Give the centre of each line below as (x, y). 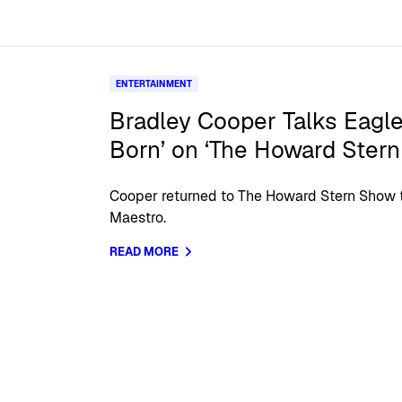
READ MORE (144, 252)
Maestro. (138, 218)
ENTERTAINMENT (154, 84)
